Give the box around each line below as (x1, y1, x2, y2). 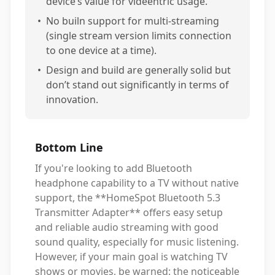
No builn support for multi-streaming (46, 14, 219, 28)
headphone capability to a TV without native (35, 176, 239, 190)
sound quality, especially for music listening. (35, 235, 239, 249)
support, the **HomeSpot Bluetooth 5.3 (35, 191, 220, 204)
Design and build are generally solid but (46, 63, 231, 77)
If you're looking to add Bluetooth (35, 161, 192, 175)
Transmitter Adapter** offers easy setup (35, 206, 223, 219)
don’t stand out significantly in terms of (46, 78, 229, 91)
